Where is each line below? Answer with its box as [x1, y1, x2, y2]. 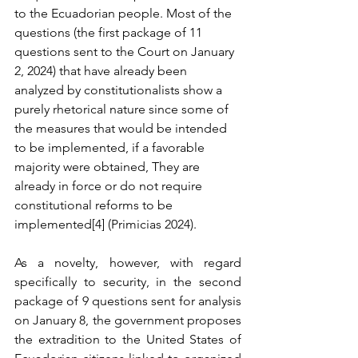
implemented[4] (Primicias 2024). [14, 217, 197, 232]
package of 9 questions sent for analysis [14, 293, 241, 308]
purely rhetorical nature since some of [14, 101, 232, 117]
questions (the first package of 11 [14, 25, 205, 40]
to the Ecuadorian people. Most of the [14, 6, 235, 21]
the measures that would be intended [14, 121, 230, 136]
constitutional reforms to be [14, 197, 176, 213]
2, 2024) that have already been [14, 63, 190, 78]
